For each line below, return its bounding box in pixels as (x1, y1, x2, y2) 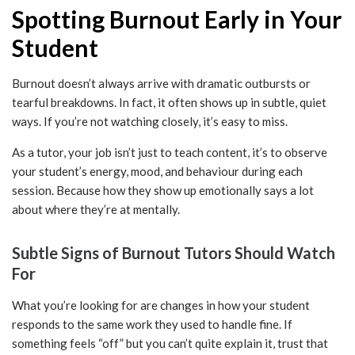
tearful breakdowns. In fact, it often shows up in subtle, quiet (12, 95, 326, 110)
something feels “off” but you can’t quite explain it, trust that (12, 336, 328, 351)
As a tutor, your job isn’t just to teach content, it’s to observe (12, 145, 327, 160)
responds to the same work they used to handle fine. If (12, 317, 292, 332)
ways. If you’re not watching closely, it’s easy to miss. (12, 114, 288, 129)
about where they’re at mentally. (12, 202, 180, 217)
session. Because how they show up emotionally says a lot (12, 183, 314, 198)
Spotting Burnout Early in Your (12, 5, 342, 34)
